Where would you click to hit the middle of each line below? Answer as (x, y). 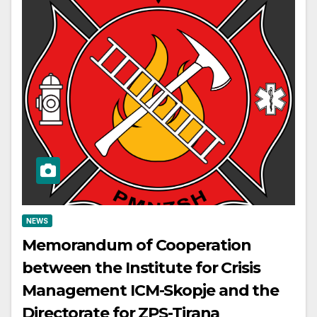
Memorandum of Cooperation (137, 245)
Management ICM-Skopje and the (151, 290)
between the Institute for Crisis (141, 267)
